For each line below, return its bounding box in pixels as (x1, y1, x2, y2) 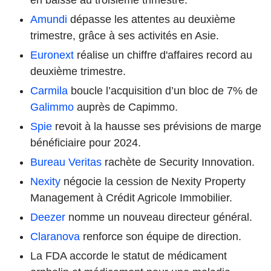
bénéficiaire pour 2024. (30, 136, 141, 149)
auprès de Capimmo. (74, 100, 178, 113)
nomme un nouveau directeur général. (65, 211, 252, 223)
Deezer (30, 211, 65, 223)
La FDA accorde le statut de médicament (30, 249, 227, 262)
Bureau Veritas (30, 155, 102, 168)
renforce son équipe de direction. (80, 230, 241, 243)
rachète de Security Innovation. (102, 155, 255, 168)
